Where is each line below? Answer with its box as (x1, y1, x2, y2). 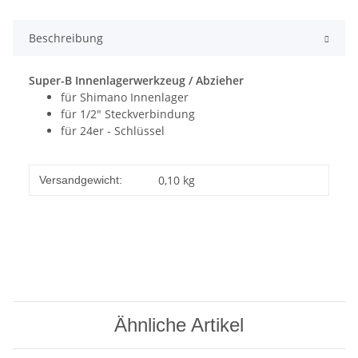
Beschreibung (29, 30, 103, 46)
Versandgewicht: (39, 173, 122, 187)
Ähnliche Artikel (114, 314, 244, 336)
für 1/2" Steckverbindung (61, 106, 195, 122)
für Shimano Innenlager (61, 89, 189, 105)
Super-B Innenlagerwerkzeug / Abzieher (29, 73, 244, 89)
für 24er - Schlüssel (61, 123, 165, 139)
